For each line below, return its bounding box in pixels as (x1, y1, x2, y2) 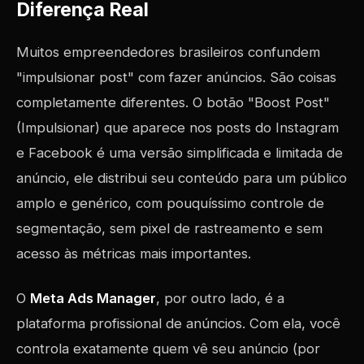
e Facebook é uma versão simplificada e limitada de (16, 145, 343, 161)
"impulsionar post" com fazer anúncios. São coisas (16, 69, 336, 85)
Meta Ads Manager (30, 290, 156, 306)
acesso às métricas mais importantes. (16, 245, 251, 262)
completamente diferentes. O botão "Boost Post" (16, 94, 330, 110)
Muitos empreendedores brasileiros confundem (16, 44, 320, 60)
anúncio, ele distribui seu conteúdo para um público (16, 170, 347, 186)
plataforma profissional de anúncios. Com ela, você (16, 315, 340, 331)
